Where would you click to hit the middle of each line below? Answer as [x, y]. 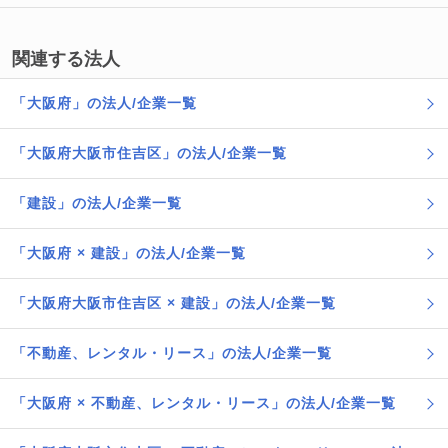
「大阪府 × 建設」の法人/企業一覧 [129, 253]
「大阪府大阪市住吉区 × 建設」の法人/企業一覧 [174, 303]
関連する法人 [66, 59]
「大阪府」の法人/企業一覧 [104, 103]
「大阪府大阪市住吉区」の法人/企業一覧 [149, 153]
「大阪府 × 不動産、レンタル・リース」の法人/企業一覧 [204, 403]
